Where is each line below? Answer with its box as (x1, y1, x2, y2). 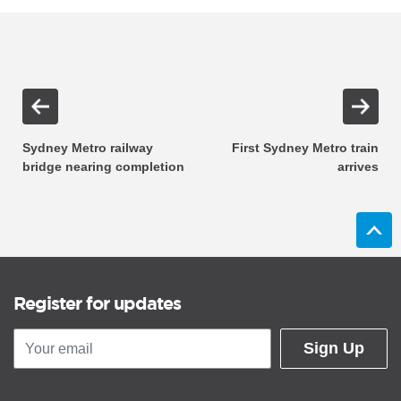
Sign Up (303, 339, 364, 357)
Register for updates (13, 293, 181, 313)
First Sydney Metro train (232, 141, 379, 155)
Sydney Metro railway (22, 141, 153, 155)
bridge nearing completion (22, 159, 184, 174)
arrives (337, 159, 379, 174)
